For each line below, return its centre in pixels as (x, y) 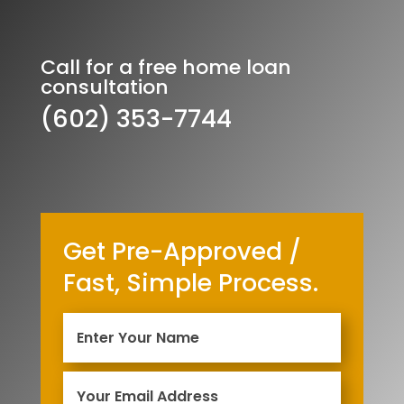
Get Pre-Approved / (182, 251)
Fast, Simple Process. (190, 283)
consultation (104, 87)
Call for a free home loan (165, 67)
